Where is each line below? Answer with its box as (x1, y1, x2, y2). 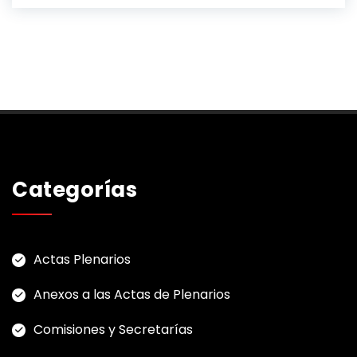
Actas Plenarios (33, 250, 131, 269)
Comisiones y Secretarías (33, 320, 193, 339)
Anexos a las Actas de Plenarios (33, 285, 230, 304)
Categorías (12, 175, 137, 204)
